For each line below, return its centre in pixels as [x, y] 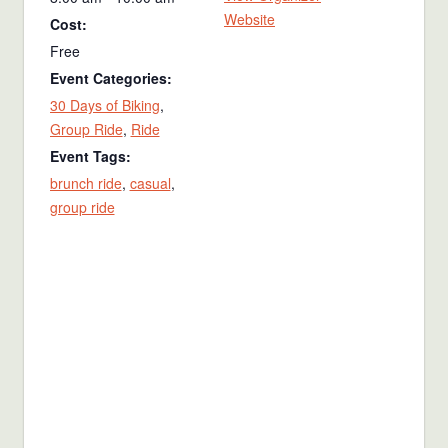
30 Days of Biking [104, 105]
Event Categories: [110, 78]
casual [150, 183]
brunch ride [85, 183]
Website [249, 19]
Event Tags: [90, 156]
